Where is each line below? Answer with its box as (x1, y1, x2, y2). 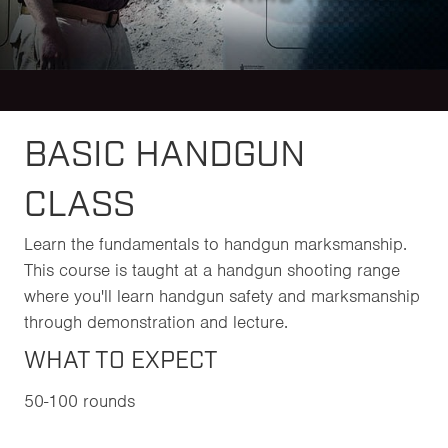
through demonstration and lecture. (24, 311, 288, 333)
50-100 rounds (24, 390, 135, 412)
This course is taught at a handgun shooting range (24, 259, 400, 281)
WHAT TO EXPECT (24, 345, 218, 377)
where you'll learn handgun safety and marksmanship (24, 285, 420, 307)
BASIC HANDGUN (24, 132, 305, 179)
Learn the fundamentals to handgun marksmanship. (24, 233, 407, 255)
